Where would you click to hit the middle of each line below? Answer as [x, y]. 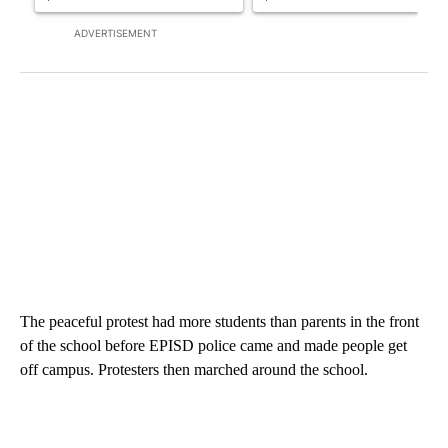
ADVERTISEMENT [115, 33]
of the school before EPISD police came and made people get [213, 346]
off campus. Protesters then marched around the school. [194, 370]
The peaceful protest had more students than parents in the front [219, 322]
